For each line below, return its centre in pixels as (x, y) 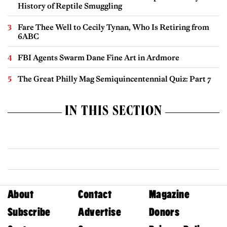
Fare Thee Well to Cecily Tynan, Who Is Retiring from (113, 27)
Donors (164, 212)
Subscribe (29, 212)
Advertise (100, 212)
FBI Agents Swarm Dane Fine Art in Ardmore (99, 57)
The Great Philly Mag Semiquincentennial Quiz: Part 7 (115, 79)
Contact (95, 194)
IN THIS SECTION (113, 112)
